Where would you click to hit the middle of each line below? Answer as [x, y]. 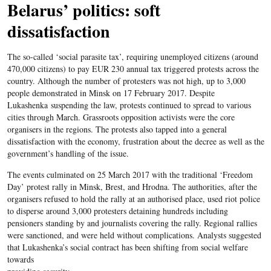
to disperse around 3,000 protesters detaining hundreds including [117, 211]
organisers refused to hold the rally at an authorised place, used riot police [133, 199]
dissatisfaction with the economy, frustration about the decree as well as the [135, 141]
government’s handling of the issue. [68, 153]
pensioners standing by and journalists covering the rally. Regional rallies [132, 223]
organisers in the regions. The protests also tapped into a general [117, 129]
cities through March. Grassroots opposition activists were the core [121, 117]
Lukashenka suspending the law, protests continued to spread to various [129, 105]
